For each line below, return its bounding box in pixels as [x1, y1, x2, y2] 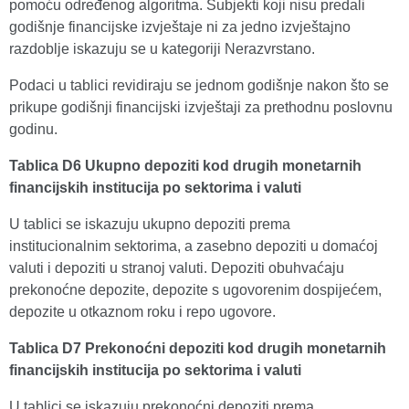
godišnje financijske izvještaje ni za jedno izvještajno [9, 19, 351, 35]
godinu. [9, 121, 58, 137]
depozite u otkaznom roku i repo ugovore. [9, 304, 276, 320]
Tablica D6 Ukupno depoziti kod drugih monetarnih [9, 158, 362, 173]
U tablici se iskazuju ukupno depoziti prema [9, 216, 290, 232]
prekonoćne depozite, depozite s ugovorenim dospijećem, [9, 282, 382, 298]
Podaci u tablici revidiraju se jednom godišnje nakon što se [9, 78, 389, 93]
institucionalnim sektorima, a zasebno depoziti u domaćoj [9, 238, 378, 254]
